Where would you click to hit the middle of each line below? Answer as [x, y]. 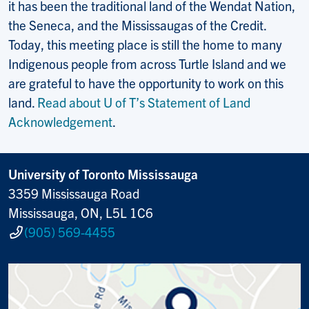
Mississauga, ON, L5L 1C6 [81, 212]
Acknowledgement [60, 121]
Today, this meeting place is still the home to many [145, 44]
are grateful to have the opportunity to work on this [146, 82]
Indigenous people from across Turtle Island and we [147, 63]
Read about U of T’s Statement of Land [144, 102]
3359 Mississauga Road [74, 193]
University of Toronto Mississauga [103, 173]
